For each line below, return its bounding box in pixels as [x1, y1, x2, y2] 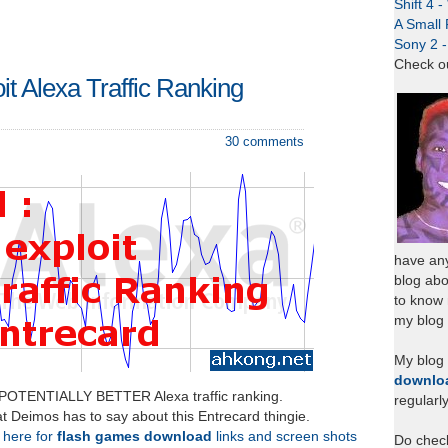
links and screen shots [212, 429, 357, 444]
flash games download [57, 429, 212, 444]
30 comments [225, 134, 304, 149]
